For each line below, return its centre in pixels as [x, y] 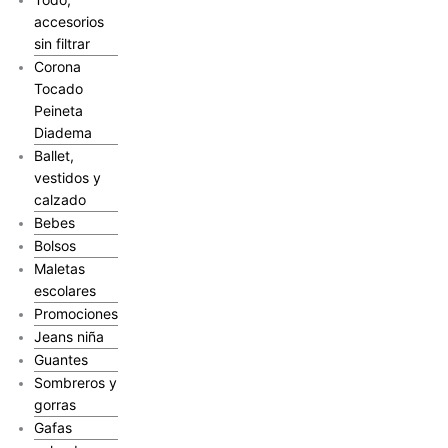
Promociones [75, 313]
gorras [54, 404]
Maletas [59, 268]
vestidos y [67, 177]
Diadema [62, 132]
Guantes [60, 359]
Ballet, [53, 155]
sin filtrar [61, 43]
